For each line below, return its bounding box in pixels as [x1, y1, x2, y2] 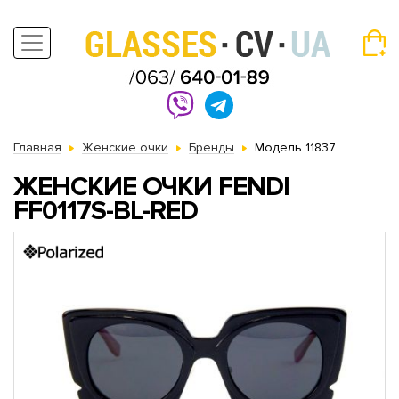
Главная [13, 140, 61, 155]
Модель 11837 [255, 140, 336, 155]
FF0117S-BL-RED [13, 194, 198, 227]
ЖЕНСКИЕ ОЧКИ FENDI [13, 170, 289, 203]
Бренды [189, 140, 234, 155]
